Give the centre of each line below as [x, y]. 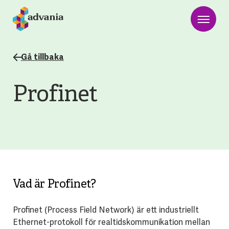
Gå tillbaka [42, 57]
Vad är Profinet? [54, 185]
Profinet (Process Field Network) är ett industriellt [106, 210]
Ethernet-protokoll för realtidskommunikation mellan [111, 222]
